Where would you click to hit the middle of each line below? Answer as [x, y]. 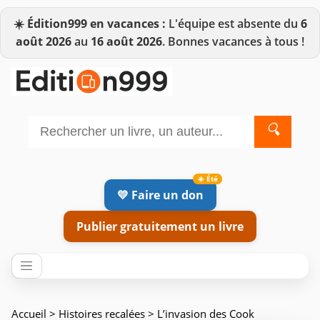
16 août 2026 [126, 41]
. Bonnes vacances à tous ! [233, 41]
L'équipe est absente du [233, 24]
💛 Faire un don [160, 195]
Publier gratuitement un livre [160, 226]
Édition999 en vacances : [96, 24]
